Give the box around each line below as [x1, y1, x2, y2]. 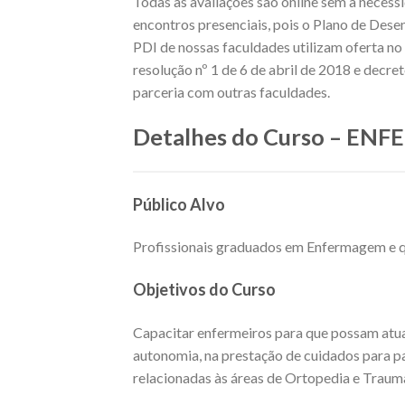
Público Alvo [133, 193, 225, 214]
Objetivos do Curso [133, 279, 276, 300]
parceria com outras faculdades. [133, 83, 330, 101]
